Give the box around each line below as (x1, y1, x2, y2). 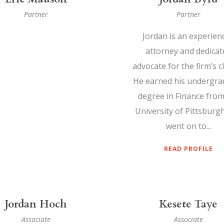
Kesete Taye (159, 197, 217, 212)
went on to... (165, 120, 211, 132)
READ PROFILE (163, 144, 213, 153)
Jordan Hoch (4, 197, 67, 212)
